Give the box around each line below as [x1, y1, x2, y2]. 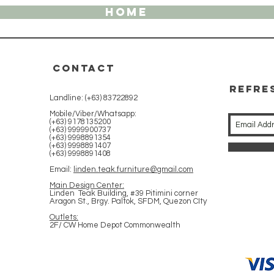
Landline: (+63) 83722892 [50, 93, 139, 102]
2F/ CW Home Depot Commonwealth [50, 220, 180, 229]
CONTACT [53, 61, 115, 74]
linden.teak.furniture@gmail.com [73, 165, 193, 174]
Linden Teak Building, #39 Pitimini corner [50, 188, 198, 198]
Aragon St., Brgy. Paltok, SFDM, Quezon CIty [50, 196, 207, 206]
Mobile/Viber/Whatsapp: [50, 109, 136, 118]
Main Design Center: [50, 180, 124, 190]
